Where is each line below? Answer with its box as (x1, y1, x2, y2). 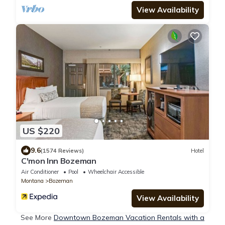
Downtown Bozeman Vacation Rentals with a (54, 213, 204, 222)
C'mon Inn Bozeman (21, 156, 96, 166)
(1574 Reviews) (41, 147, 84, 154)
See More (21, 213, 54, 222)
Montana (21, 177, 44, 185)
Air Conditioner (21, 168, 59, 176)
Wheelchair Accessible (88, 168, 144, 176)
